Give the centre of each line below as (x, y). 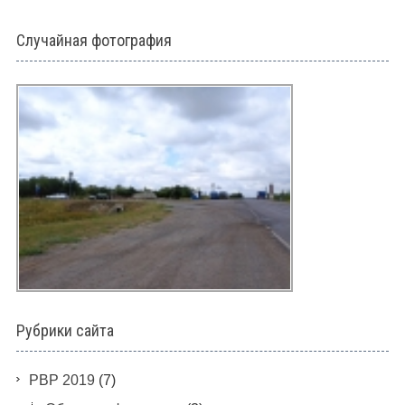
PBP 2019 (61, 380)
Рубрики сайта (65, 330)
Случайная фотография (94, 41)
